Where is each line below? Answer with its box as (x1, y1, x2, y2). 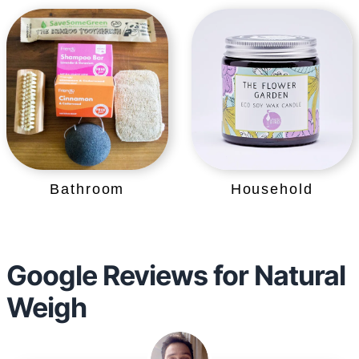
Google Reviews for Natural (6, 258, 345, 292)
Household (230, 181, 313, 198)
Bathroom (50, 181, 125, 198)
